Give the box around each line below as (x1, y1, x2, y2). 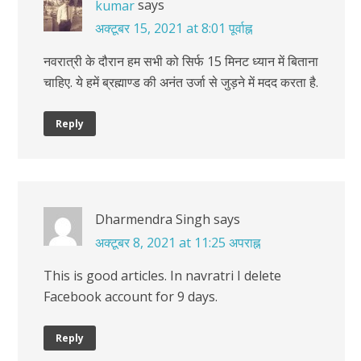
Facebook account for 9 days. (44, 287, 218, 305)
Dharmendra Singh (95, 210, 210, 228)
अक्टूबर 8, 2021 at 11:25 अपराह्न (95, 233, 260, 251)
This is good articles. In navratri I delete (44, 266, 281, 284)
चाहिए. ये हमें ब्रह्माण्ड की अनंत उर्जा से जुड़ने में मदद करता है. (44, 73, 318, 91)
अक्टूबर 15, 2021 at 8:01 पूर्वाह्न (95, 19, 252, 37)
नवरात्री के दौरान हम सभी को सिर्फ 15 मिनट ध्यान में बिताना (44, 52, 318, 70)
